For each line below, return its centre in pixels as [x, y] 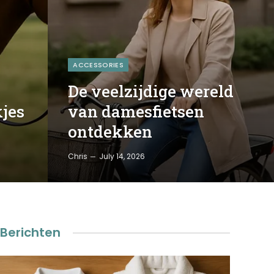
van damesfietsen [136, 111]
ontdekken [110, 131]
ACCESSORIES [98, 65]
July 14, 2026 [122, 156]
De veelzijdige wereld [151, 91]
